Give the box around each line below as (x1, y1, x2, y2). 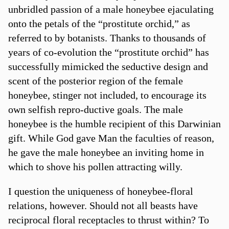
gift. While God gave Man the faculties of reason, (8, 132, 214, 144)
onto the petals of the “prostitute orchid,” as (8, 17, 190, 29)
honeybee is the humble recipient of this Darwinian (8, 118, 221, 129)
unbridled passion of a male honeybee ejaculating (8, 3, 214, 15)
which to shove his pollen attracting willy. (8, 161, 182, 172)
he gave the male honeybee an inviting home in (8, 146, 204, 158)
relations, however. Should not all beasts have (8, 199, 198, 211)
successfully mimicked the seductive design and (8, 60, 208, 72)
